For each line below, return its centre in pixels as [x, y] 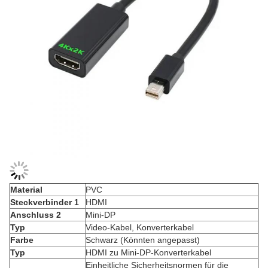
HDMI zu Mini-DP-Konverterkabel [148, 252]
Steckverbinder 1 [45, 202]
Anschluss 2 [36, 215]
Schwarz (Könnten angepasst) [143, 240]
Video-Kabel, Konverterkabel [140, 227]
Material [26, 190]
